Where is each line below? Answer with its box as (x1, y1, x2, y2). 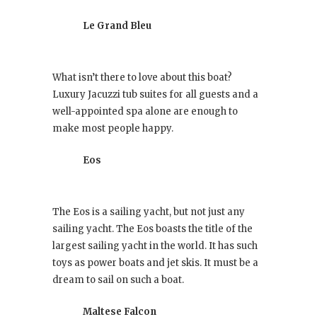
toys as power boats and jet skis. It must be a (52, 257, 258, 270)
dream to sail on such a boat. (52, 274, 184, 287)
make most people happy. (52, 122, 173, 135)
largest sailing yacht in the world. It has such (52, 240, 258, 253)
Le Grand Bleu (83, 20, 151, 33)
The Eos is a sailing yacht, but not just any (52, 206, 245, 219)
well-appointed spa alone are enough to (52, 105, 238, 118)
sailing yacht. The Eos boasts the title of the (52, 223, 253, 236)
